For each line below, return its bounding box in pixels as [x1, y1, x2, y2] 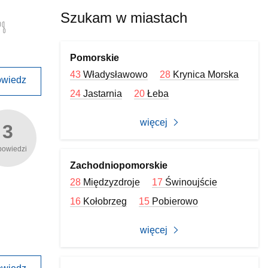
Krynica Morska [173, 69, 239, 80]
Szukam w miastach [60, 10, 188, 26]
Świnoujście [165, 177, 218, 187]
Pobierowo [152, 196, 199, 206]
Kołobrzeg [83, 196, 127, 206]
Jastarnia [83, 89, 123, 99]
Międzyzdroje [83, 177, 141, 187]
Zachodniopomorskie [70, 160, 168, 170]
